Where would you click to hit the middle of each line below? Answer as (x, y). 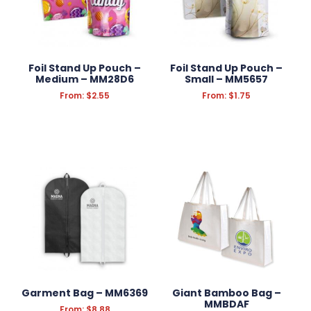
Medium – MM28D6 (85, 79)
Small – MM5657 (226, 79)
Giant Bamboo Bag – (226, 293)
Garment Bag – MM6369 (85, 293)
